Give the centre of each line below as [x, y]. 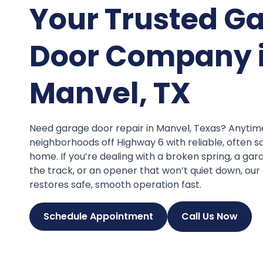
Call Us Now [210, 216]
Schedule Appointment [98, 216]
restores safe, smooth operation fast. [115, 184]
